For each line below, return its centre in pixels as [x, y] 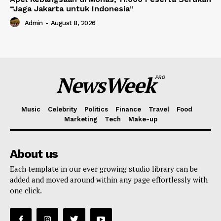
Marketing [80, 119]
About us [34, 154]
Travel [159, 109]
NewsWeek [106, 85]
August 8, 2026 [73, 23]
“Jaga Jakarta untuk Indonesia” [72, 8]
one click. [26, 190]
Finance [128, 109]
